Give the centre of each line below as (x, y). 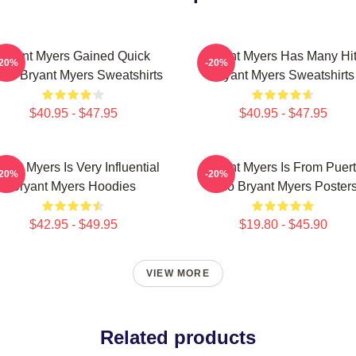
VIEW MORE (178, 273)
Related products (178, 337)
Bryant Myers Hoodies (73, 186)
